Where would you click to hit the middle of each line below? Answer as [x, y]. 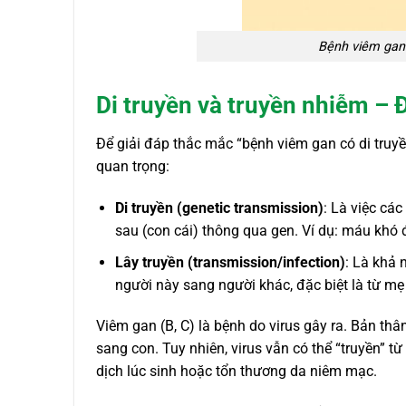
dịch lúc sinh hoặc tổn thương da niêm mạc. [237, 372]
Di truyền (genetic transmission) [219, 208]
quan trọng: [133, 167]
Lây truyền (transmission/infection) [230, 262]
